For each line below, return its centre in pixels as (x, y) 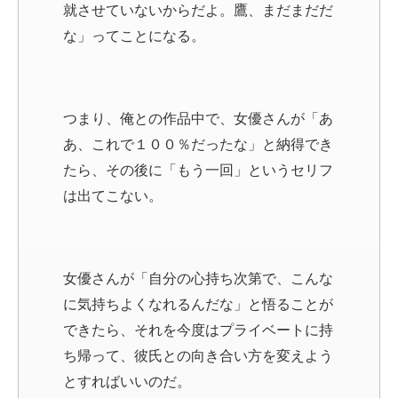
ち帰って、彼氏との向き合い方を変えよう (198, 355)
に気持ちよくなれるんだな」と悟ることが (198, 304)
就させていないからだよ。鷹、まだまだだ (198, 10)
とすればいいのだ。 (127, 381)
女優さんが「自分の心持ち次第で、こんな (198, 278)
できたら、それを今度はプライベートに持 (198, 330)
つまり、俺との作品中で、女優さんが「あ (198, 118)
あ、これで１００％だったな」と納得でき (198, 144)
